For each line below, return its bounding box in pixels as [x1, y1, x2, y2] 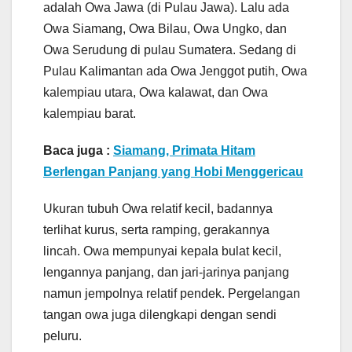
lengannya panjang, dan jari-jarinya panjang [43, 265, 289, 279]
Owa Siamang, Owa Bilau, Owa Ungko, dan [43, 21, 287, 35]
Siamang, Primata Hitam [113, 143, 255, 157]
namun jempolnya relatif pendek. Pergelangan [43, 286, 300, 300]
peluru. [43, 328, 82, 343]
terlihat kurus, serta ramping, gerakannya [43, 222, 269, 236]
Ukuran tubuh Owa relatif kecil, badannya [43, 201, 273, 215]
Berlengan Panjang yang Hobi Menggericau [43, 164, 303, 178]
